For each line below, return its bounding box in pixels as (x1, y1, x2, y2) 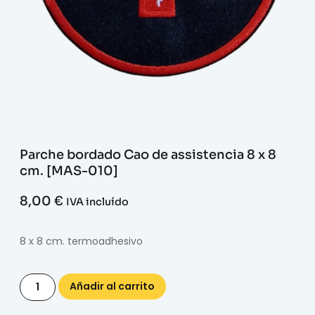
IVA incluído (66, 195, 129, 208)
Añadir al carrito (69, 278, 155, 293)
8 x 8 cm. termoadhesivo (20, 234, 143, 249)
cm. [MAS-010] (20, 163, 118, 179)
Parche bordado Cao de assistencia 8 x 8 (20, 147, 276, 162)
